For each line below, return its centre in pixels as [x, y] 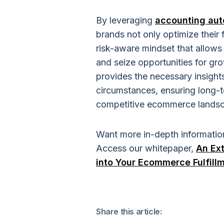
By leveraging [125, 20]
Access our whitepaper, [146, 148]
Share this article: [129, 211]
